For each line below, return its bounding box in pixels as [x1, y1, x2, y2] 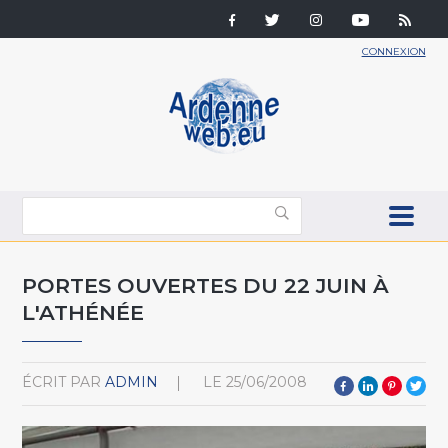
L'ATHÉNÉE [22, 299, 145, 325]
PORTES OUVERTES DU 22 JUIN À [22, 272, 390, 298]
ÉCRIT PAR [22, 372, 102, 391]
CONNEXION [361, 45, 426, 58]
